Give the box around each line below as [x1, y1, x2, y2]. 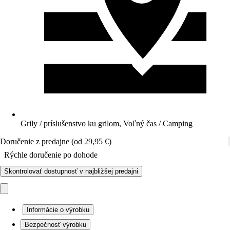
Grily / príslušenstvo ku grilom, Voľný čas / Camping [21, 119, 193, 128]
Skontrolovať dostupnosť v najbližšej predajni [4, 167, 138, 175]
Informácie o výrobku [27, 206, 89, 214]
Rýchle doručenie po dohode [4, 150, 98, 159]
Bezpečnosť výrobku [25, 221, 86, 228]
